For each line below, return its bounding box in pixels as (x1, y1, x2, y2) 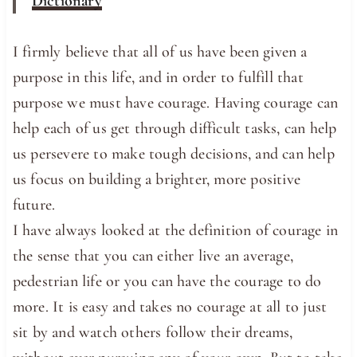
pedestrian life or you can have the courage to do (12, 271, 322, 291)
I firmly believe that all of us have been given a (12, 41, 308, 61)
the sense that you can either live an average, (12, 245, 294, 265)
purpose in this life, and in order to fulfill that (12, 67, 304, 87)
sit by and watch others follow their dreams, (12, 322, 293, 342)
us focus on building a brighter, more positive (12, 169, 301, 189)
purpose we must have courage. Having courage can (12, 92, 339, 112)
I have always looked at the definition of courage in (12, 220, 339, 240)
